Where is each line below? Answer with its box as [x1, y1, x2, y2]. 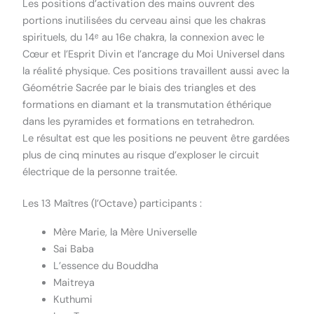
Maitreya [53, 276, 95, 290]
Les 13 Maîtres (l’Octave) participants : [22, 197, 203, 211]
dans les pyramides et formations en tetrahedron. [22, 115, 255, 129]
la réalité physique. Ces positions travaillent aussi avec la [22, 64, 290, 78]
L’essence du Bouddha [53, 259, 159, 273]
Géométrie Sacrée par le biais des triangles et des [22, 81, 257, 95]
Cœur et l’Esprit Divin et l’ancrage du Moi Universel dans [22, 48, 285, 62]
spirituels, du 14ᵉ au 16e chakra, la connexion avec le [22, 31, 265, 45]
